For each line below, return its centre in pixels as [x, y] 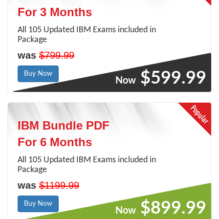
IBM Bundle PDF [64, 125]
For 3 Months [55, 12]
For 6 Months [55, 142]
